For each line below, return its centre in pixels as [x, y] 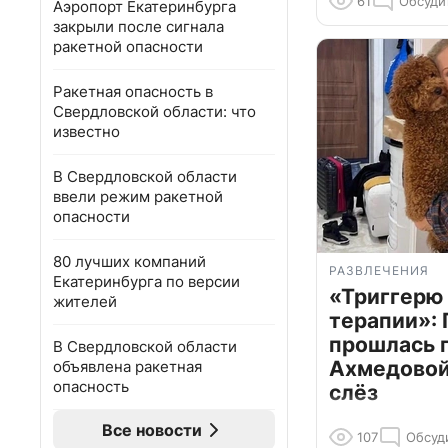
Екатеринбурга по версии [146, 281]
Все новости [152, 430]
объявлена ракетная [127, 366]
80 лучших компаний [129, 261]
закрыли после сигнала [138, 26]
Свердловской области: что [154, 111]
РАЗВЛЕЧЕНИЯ [379, 271]
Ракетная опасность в [133, 91]
